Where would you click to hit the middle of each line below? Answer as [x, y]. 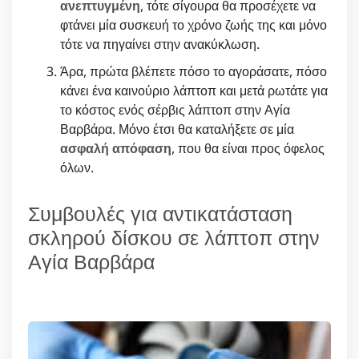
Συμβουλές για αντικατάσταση [160, 213]
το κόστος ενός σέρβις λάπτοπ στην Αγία [175, 109]
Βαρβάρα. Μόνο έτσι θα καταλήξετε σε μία [177, 129]
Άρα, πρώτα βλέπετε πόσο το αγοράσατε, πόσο [194, 71]
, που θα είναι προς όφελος [248, 148]
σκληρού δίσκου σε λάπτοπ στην [174, 237]
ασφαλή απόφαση [116, 148]
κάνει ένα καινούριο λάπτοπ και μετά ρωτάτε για [194, 90]
